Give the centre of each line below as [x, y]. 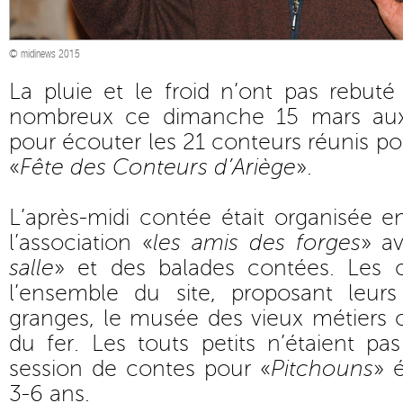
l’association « [81, 243]
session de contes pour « [140, 369]
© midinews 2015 [45, 54]
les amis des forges [256, 243]
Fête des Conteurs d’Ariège [158, 167]
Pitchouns [322, 369]
